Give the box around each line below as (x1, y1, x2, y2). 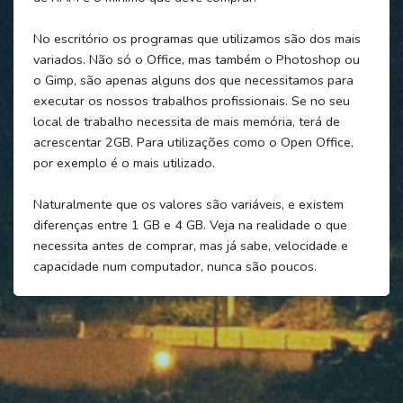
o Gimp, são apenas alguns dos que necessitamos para (32, 70, 354, 89)
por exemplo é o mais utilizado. (32, 153, 215, 172)
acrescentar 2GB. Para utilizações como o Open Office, (32, 132, 354, 151)
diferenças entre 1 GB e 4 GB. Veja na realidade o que (32, 215, 347, 234)
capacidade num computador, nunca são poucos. (32, 256, 317, 275)
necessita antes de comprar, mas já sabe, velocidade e (32, 236, 348, 255)
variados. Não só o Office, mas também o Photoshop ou (32, 49, 360, 68)
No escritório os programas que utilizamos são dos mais (32, 29, 361, 48)
